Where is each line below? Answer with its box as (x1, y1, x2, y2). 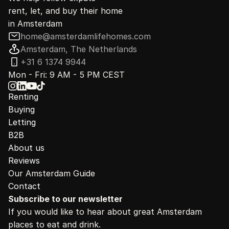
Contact (8, 181, 40, 191)
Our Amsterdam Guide (8, 168, 95, 178)
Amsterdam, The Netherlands (20, 44, 137, 54)
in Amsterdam (8, 18, 62, 29)
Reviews (8, 155, 40, 166)
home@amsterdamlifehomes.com (20, 31, 151, 41)
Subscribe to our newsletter (8, 194, 123, 204)
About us (8, 143, 44, 153)
